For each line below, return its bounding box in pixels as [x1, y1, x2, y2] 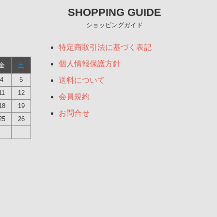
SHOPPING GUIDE [67, 6, 161, 19]
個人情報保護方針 [59, 60, 121, 68]
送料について [59, 76, 105, 85]
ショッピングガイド [86, 21, 143, 29]
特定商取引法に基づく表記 [59, 43, 152, 52]
